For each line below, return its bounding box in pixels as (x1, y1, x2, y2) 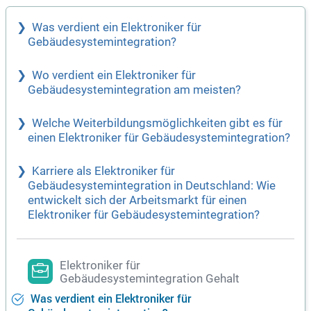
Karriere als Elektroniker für (32, 165, 175, 178)
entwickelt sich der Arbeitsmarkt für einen (28, 194, 246, 208)
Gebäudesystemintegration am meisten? (28, 83, 241, 97)
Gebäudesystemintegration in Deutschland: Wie (28, 179, 276, 193)
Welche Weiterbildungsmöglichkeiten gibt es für (32, 117, 283, 131)
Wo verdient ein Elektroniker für (32, 69, 196, 83)
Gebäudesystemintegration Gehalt (60, 272, 239, 286)
